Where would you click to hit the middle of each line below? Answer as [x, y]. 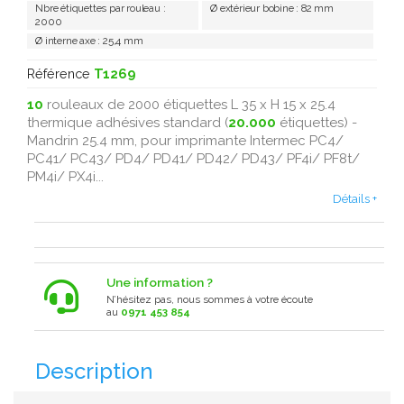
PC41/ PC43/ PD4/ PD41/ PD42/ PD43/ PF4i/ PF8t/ [193, 158]
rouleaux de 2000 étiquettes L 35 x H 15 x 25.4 [189, 104]
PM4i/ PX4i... [65, 176]
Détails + [355, 199]
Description [94, 371]
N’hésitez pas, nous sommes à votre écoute [210, 299]
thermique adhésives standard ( [128, 122]
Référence [59, 73]
